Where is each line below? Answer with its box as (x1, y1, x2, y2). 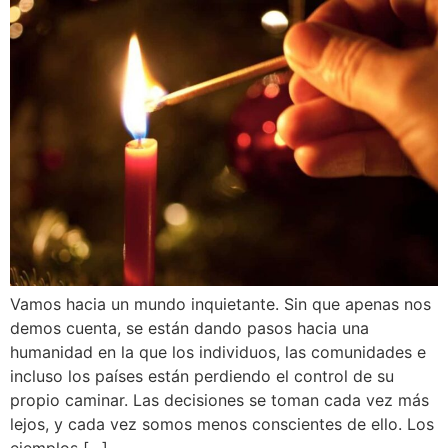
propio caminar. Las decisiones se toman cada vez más (10, 389, 429, 410)
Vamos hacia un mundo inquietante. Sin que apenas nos (10, 293, 431, 314)
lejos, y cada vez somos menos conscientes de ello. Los (10, 413, 434, 434)
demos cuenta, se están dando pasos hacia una (10, 317, 369, 338)
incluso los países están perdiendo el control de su (10, 365, 394, 386)
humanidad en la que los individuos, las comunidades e (10, 341, 426, 362)
